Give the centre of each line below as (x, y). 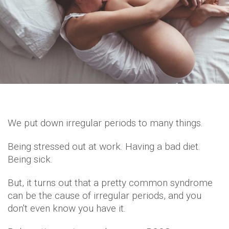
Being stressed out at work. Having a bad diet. (104, 146)
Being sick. (30, 159)
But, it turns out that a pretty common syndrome (110, 182)
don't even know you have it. (67, 208)
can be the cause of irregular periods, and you (105, 195)
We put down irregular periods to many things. (105, 123)
